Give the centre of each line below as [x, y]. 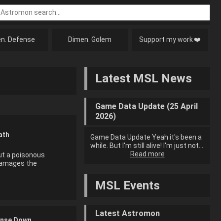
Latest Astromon [128, 213]
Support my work [166, 39]
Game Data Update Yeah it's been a [146, 137]
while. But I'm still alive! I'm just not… [147, 146]
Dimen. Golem [90, 39]
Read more [147, 154]
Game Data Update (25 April [147, 106]
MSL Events [128, 185]
